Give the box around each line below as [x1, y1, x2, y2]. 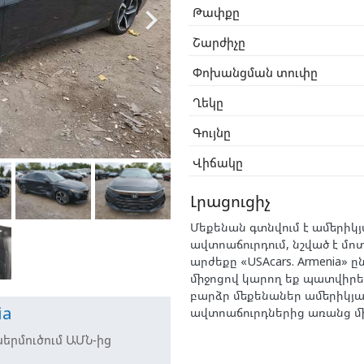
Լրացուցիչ [190, 190, 271, 213]
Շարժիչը [193, 34, 246, 51]
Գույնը [193, 124, 232, 141]
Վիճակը [193, 154, 244, 171]
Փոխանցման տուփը [193, 64, 318, 81]
